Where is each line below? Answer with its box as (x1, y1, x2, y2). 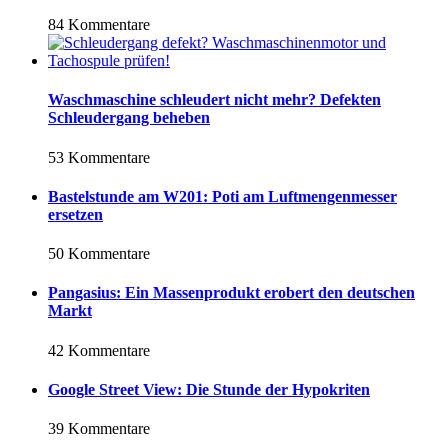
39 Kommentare (48, 420, 150, 438)
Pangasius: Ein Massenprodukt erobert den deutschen (48, 284, 415, 302)
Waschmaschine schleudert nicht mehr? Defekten (48, 91, 381, 109)
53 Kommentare (48, 148, 150, 166)
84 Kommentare (48, 15, 150, 33)
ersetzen (48, 205, 103, 223)
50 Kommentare (48, 245, 150, 263)
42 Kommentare (48, 341, 150, 359)
